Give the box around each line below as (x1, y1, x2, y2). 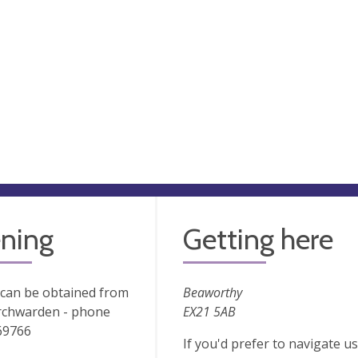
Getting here (182, 221, 333, 257)
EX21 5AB (182, 303, 236, 320)
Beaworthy (182, 284, 242, 301)
